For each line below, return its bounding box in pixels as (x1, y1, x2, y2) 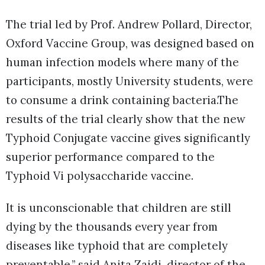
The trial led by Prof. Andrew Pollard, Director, (6, 17, 252, 32)
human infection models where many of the (6, 55, 239, 70)
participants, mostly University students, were (6, 74, 253, 89)
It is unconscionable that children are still (6, 201, 231, 215)
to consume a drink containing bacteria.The (6, 93, 238, 108)
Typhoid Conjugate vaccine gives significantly (6, 131, 250, 146)
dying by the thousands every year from (6, 219, 218, 234)
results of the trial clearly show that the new (6, 112, 245, 127)
